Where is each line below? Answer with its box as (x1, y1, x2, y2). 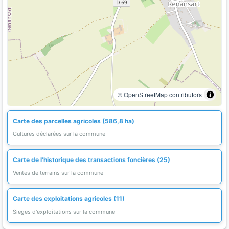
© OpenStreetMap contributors (118, 90, 202, 99)
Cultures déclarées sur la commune (13, 130, 105, 138)
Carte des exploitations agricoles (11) (13, 195, 125, 202)
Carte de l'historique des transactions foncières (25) (13, 156, 170, 164)
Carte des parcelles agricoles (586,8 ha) (13, 117, 134, 125)
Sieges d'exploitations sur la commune (13, 208, 115, 215)
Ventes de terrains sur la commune (13, 169, 103, 176)
